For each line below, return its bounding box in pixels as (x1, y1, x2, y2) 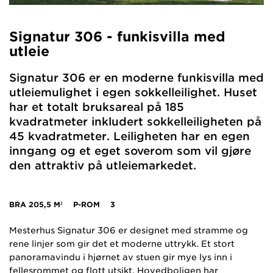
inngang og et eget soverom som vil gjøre (9, 144, 251, 157)
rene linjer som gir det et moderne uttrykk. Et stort (9, 238, 235, 249)
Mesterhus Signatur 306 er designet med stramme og (9, 225, 248, 235)
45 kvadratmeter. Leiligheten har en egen (9, 129, 250, 143)
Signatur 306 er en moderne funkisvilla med (9, 71, 264, 84)
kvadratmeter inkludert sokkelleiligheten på (9, 115, 261, 128)
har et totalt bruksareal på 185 (9, 100, 184, 113)
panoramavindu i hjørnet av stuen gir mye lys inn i (9, 252, 232, 262)
